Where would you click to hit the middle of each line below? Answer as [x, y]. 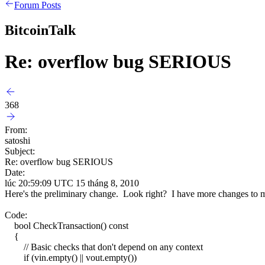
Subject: [20, 151]
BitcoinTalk [40, 30]
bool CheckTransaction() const [67, 225]
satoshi [17, 140]
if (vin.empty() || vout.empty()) [71, 257]
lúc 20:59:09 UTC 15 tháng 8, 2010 [72, 183]
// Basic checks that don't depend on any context [104, 247]
